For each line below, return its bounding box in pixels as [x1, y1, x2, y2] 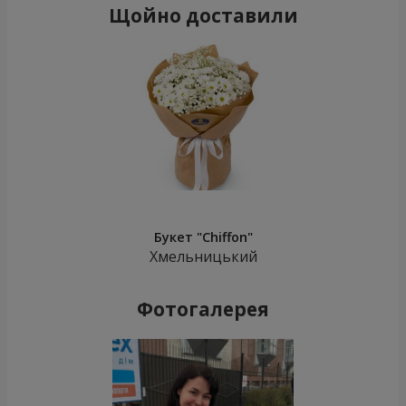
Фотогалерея [137, 296, 269, 323]
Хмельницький [149, 246, 257, 267]
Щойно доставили [108, 3, 298, 29]
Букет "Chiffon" [153, 228, 253, 246]
